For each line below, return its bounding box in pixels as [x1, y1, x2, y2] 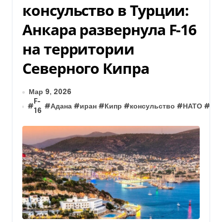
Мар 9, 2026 [29, 89, 71, 96]
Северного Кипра [22, 58, 149, 78]
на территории [22, 39, 134, 59]
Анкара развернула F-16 [22, 19, 197, 40]
